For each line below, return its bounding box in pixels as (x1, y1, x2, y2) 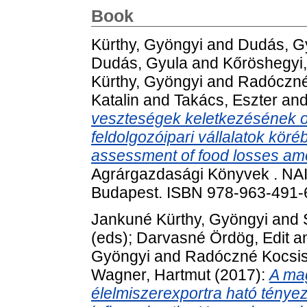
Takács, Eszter (174, 90, 278, 109)
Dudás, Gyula (91, 53, 188, 72)
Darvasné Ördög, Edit (136, 229, 289, 247)
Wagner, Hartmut (91, 266, 210, 284)
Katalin (91, 90, 139, 109)
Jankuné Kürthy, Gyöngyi (91, 210, 268, 229)
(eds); (91, 229, 136, 247)
